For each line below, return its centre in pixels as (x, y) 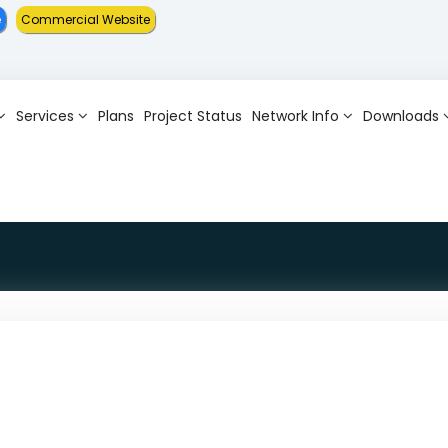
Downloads (401, 116)
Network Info (296, 116)
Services (45, 116)
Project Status (193, 116)
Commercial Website (85, 19)
